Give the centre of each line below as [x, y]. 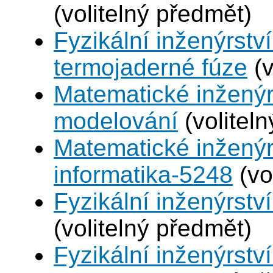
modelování [116, 121]
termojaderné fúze [151, 68]
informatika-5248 [143, 175]
